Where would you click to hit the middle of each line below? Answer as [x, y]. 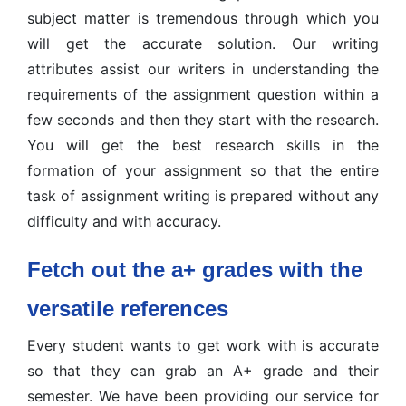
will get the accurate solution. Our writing [203, 43]
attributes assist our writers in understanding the [203, 69]
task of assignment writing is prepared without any [203, 196]
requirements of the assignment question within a [203, 94]
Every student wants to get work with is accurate [203, 345]
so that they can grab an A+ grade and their [203, 371]
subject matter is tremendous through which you [203, 18]
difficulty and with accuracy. [124, 221]
